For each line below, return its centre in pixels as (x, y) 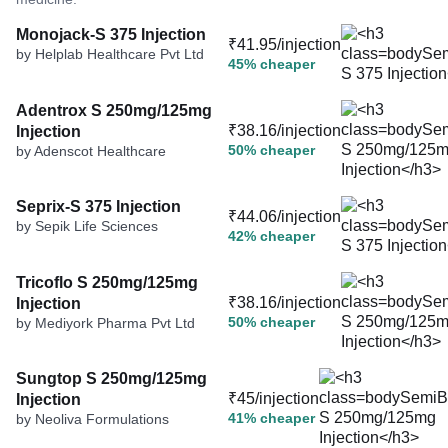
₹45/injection (273, 399)
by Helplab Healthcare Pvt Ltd (110, 53)
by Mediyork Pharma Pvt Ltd (105, 322)
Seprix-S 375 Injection (98, 206)
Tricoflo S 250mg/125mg (107, 282)
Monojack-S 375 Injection (111, 34)
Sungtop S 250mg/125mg (111, 378)
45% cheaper (271, 64)
